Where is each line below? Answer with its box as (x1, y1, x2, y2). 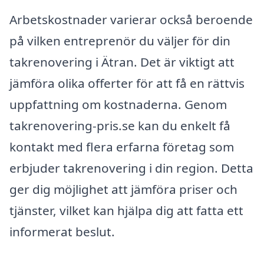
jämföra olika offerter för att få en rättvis (9, 75, 245, 92)
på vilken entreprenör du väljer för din (9, 32, 230, 49)
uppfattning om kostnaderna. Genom (9, 96, 227, 113)
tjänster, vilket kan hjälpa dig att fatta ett (9, 202, 243, 219)
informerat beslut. (9, 223, 115, 240)
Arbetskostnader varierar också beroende (9, 11, 253, 28)
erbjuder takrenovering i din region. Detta (9, 160, 253, 177)
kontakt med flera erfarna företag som (9, 138, 234, 156)
